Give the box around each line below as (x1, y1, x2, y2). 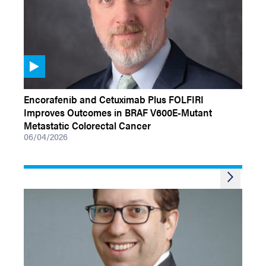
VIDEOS (24, 77, 52, 89)
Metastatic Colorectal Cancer (24, 118, 151, 132)
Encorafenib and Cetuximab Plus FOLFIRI (24, 92, 204, 106)
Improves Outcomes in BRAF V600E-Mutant (24, 105, 212, 119)
